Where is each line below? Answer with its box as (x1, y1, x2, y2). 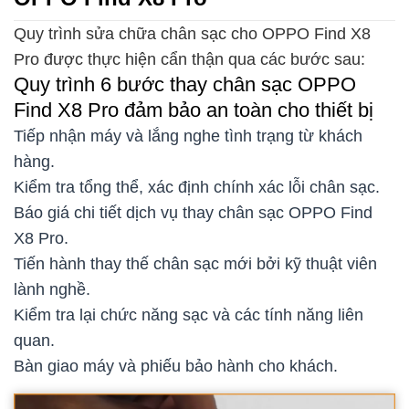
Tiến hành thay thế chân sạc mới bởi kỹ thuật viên (14, 254, 377, 273)
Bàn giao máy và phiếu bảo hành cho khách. (14, 356, 338, 375)
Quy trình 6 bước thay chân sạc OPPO (14, 72, 356, 96)
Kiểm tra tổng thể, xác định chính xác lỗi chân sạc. (14, 177, 380, 196)
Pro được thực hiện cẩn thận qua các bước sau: (14, 49, 365, 68)
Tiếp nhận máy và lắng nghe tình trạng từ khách (14, 126, 362, 145)
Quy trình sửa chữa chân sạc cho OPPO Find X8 (14, 24, 371, 43)
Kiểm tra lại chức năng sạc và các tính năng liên (14, 305, 363, 324)
